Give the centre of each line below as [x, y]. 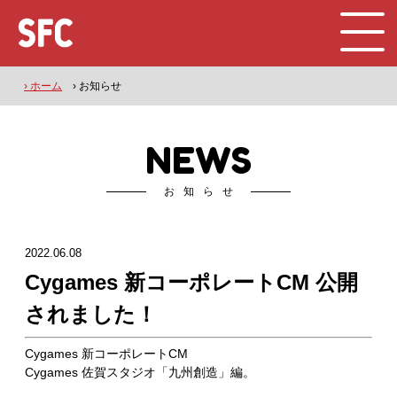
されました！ [90, 314]
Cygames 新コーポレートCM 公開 [191, 282]
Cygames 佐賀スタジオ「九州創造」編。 [140, 372]
